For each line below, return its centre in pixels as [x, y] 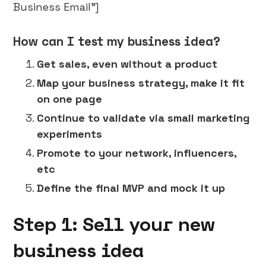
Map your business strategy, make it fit [141, 83]
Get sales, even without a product [127, 64]
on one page [70, 99]
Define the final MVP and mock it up [131, 188]
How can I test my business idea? [117, 41]
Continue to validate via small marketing [144, 118]
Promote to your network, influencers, [137, 153]
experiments [70, 134]
